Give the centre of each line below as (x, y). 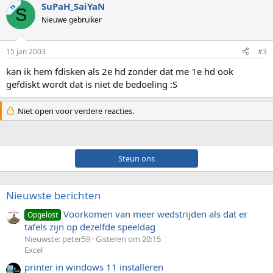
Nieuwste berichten (54, 195)
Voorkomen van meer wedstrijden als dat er (156, 214)
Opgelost (43, 214)
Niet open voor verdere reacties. (75, 111)
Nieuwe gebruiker (72, 20)
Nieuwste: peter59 (57, 239)
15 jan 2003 (26, 51)
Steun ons (136, 158)
